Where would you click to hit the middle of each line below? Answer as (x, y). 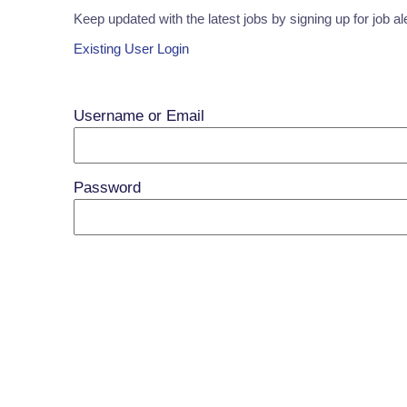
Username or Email (139, 116)
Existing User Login (131, 49)
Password (107, 188)
